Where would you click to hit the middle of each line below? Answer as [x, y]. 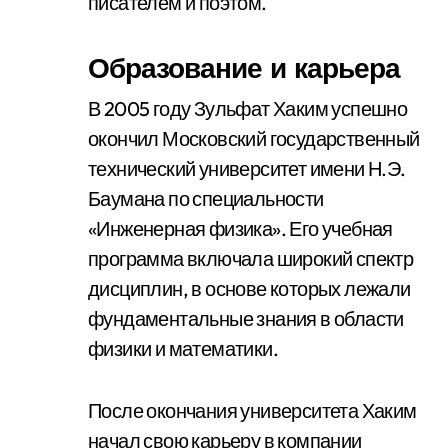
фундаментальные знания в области [246, 318]
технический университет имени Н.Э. [247, 168]
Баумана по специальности [206, 198]
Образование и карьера [244, 67]
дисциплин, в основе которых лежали [249, 288]
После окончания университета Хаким [252, 410]
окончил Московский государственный [254, 138]
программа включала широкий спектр [251, 258]
